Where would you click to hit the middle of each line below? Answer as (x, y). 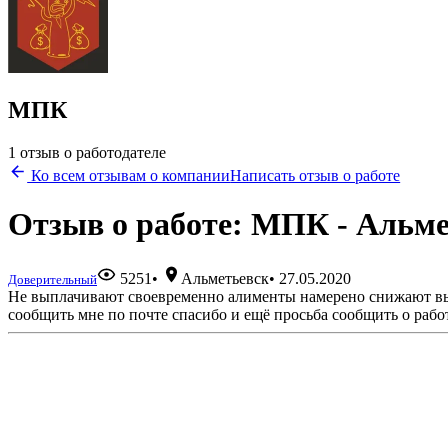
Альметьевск (225, 278)
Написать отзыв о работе (315, 175)
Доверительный (52, 279)
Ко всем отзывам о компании (129, 175)
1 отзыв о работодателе (87, 152)
